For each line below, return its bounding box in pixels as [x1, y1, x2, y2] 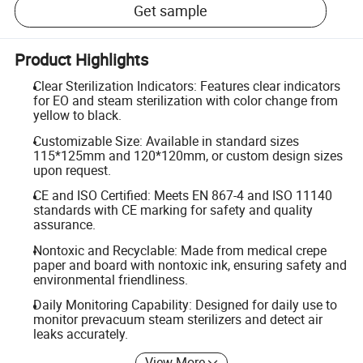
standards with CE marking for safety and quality [32, 201, 313, 220]
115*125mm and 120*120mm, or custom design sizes [32, 146, 343, 164]
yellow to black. [32, 106, 122, 124]
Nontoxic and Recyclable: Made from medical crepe [32, 241, 327, 259]
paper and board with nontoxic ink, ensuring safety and [32, 255, 347, 274]
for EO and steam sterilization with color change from [32, 92, 338, 109]
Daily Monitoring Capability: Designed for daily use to [32, 296, 337, 314]
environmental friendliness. [32, 270, 188, 288]
